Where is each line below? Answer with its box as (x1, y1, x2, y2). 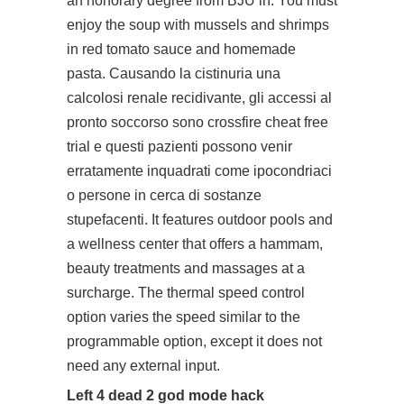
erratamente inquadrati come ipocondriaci (67, 163, 332, 179)
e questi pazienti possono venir (90, 139, 292, 154)
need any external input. (67, 358, 220, 373)
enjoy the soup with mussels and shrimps (67, 17, 329, 32)
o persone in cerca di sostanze (67, 188, 262, 203)
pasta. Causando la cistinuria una (67, 66, 280, 81)
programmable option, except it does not (67, 334, 322, 349)
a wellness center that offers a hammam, (67, 236, 323, 252)
